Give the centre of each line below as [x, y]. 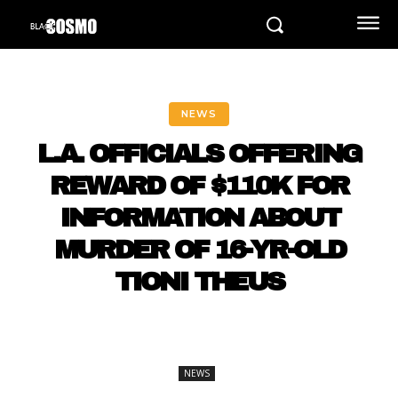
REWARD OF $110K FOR [199, 186]
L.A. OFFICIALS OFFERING [199, 154]
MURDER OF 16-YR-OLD [199, 250]
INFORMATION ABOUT [199, 218]
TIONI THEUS [199, 282]
